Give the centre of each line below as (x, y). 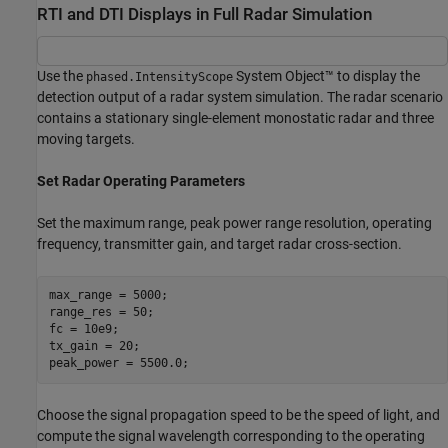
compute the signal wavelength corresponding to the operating (231, 435)
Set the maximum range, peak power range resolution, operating (234, 222)
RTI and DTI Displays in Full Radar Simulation (204, 15)
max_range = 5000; (108, 295)
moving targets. (86, 138)
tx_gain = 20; (94, 346)
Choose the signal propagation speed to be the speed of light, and (238, 414)
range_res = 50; (101, 312)
